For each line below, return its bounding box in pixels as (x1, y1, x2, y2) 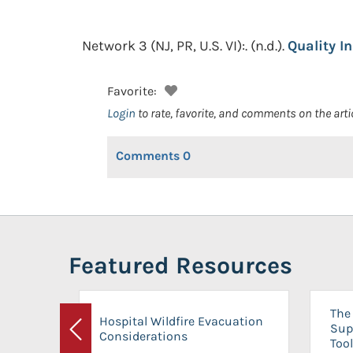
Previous (74, 331, 124, 347)
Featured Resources (69, 251, 292, 280)
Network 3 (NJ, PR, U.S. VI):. (82, 37, 247, 54)
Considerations (99, 328, 188, 344)
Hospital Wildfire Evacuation (99, 313, 263, 329)
